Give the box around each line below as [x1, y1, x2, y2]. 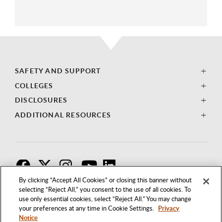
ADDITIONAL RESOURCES [15, 110, 111, 119]
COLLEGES [15, 80, 54, 90]
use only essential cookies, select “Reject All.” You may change [19, 194, 192, 203]
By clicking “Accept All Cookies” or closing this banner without [19, 175, 192, 184]
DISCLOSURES [15, 95, 68, 105]
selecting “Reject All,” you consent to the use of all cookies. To [19, 185, 191, 194]
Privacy [158, 204, 180, 213]
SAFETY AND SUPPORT [15, 66, 101, 76]
